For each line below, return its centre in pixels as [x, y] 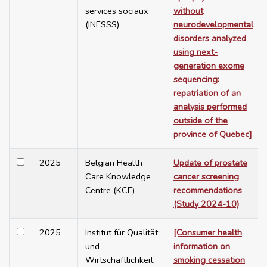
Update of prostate [210, 163]
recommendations [208, 190]
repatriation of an [207, 93]
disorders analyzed [210, 38]
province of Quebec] [213, 134]
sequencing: [196, 80]
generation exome [209, 66]
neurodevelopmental [213, 25]
